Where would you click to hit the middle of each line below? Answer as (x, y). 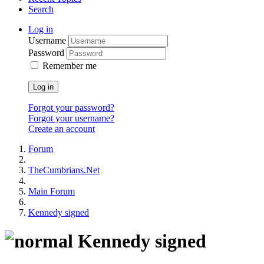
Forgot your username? (71, 118)
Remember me (70, 66)
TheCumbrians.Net (64, 170)
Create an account (62, 129)
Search (41, 9)
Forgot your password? (71, 108)
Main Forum (52, 192)
